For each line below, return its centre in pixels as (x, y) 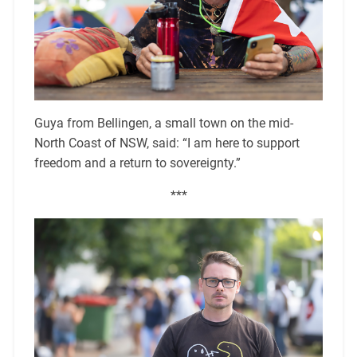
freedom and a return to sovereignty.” (137, 163)
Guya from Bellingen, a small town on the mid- (163, 124)
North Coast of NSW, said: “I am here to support (167, 143)
